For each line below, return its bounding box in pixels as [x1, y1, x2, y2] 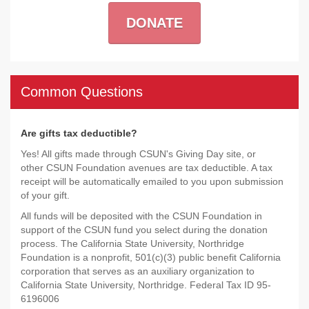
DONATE [126, 15, 183, 30]
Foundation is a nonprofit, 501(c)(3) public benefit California [21, 252, 281, 263]
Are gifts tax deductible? [21, 128, 137, 139]
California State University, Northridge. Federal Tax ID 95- [21, 279, 271, 290]
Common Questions [21, 84, 143, 99]
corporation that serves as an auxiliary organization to [21, 266, 255, 277]
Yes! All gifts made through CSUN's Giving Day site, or [21, 148, 256, 159]
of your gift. [21, 190, 70, 201]
